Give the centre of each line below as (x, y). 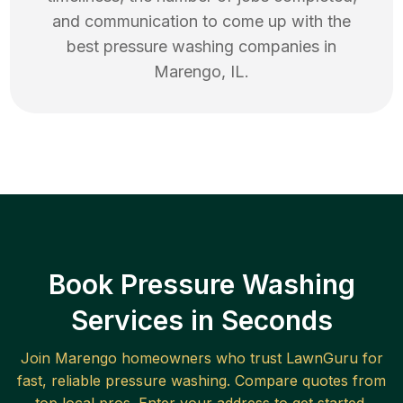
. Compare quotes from (306, 381)
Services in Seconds (201, 321)
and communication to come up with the (201, 22)
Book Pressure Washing (201, 285)
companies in (285, 47)
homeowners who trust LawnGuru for (250, 358)
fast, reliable (61, 381)
